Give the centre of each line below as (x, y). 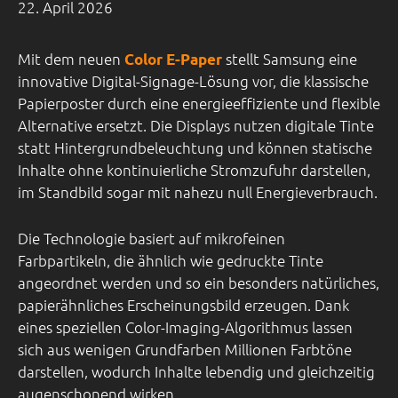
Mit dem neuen (71, 59)
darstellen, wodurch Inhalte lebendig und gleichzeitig (196, 371)
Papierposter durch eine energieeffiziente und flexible (199, 103)
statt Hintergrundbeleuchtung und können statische (195, 148)
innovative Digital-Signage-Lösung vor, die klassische (193, 81)
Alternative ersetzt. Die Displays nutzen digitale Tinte (196, 126)
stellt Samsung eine (290, 59)
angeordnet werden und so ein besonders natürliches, (199, 282)
